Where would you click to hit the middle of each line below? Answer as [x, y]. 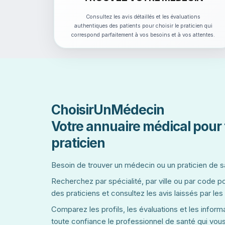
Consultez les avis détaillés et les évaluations [143, 17]
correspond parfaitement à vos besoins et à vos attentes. [143, 35]
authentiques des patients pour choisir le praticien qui [143, 26]
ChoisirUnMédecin [108, 109]
